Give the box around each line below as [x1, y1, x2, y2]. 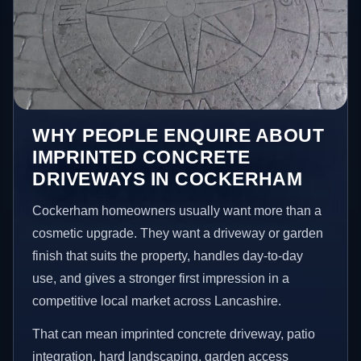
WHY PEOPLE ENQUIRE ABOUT [32, 124, 325, 146]
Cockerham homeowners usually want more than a [32, 203, 322, 218]
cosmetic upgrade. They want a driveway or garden [32, 226, 324, 240]
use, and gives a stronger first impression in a [32, 271, 290, 285]
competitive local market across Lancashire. [32, 293, 282, 308]
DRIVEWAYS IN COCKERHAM [32, 168, 303, 189]
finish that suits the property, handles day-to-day [32, 248, 304, 263]
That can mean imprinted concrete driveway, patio [32, 327, 316, 342]
